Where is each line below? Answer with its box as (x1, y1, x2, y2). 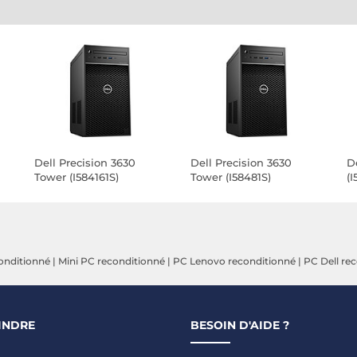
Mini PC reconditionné (58, 255, 165, 267)
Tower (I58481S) (190, 171, 272, 183)
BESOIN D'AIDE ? (190, 318, 289, 332)
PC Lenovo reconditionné (173, 255, 296, 267)
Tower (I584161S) (34, 171, 120, 183)
